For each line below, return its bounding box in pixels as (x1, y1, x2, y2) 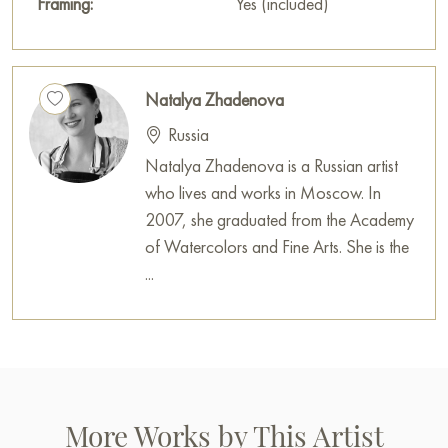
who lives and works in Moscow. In (145, 181, 381, 205)
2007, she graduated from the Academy (145, 208, 414, 232)
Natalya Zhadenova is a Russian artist (145, 154, 398, 178)
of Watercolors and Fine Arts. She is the (145, 235, 409, 259)
